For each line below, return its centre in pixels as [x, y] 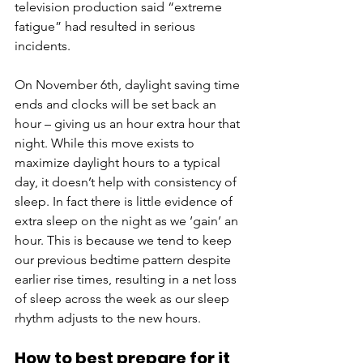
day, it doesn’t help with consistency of [127, 182]
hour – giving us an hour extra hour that [129, 124]
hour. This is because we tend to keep [125, 241]
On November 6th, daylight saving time [129, 85]
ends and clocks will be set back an [117, 105]
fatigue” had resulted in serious [107, 27]
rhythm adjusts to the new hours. [109, 318]
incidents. [43, 46]
